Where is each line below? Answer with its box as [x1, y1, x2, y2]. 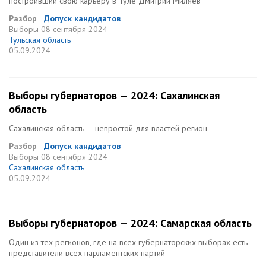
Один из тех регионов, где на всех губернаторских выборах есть [9, 237, 248, 248]
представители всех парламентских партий [9, 248, 165, 258]
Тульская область [9, 34, 71, 45]
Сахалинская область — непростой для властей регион [9, 123, 207, 134]
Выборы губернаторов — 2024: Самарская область [9, 216, 252, 230]
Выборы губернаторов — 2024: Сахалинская [9, 88, 220, 102]
